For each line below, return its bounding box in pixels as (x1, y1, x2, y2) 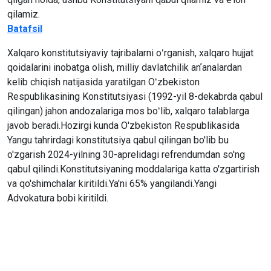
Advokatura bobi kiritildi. (7, 192, 108, 204)
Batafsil (7, 23, 42, 34)
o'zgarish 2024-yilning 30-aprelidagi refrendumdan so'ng (7, 149, 245, 160)
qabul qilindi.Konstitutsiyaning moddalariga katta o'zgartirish (7, 163, 260, 175)
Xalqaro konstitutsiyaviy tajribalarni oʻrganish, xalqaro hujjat (7, 47, 253, 59)
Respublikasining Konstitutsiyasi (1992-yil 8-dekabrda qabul (7, 91, 263, 102)
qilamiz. (7, 8, 40, 20)
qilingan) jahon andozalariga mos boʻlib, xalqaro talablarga (7, 105, 249, 117)
